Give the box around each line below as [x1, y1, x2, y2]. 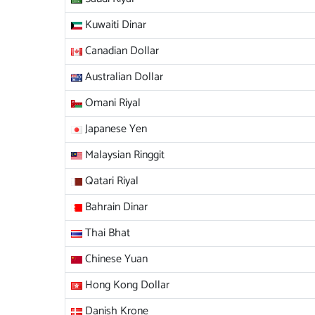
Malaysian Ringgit [82, 146, 165, 165]
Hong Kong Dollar [82, 276, 169, 295]
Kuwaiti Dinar [82, 15, 146, 34]
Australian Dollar [82, 67, 163, 86]
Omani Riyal [82, 94, 141, 112]
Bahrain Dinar [82, 198, 148, 217]
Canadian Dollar [82, 41, 159, 60]
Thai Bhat [82, 224, 130, 243]
